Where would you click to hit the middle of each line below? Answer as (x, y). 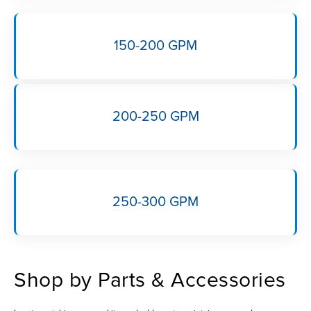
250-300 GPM (155, 202)
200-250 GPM (155, 117)
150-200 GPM (155, 46)
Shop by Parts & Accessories (150, 280)
